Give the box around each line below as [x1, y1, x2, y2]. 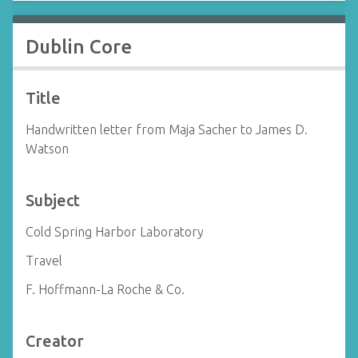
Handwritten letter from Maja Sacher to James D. [26, 122, 308, 137]
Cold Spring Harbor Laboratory [26, 225, 204, 239]
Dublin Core [26, 36, 132, 58]
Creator [26, 332, 84, 350]
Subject [26, 191, 80, 209]
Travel [26, 253, 62, 268]
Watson [26, 141, 69, 156]
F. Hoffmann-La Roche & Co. [26, 282, 185, 296]
